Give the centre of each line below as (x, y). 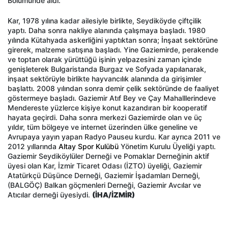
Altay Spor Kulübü (89, 147)
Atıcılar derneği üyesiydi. (50, 195)
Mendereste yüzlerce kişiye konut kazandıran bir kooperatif (107, 108)
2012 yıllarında (33, 147)
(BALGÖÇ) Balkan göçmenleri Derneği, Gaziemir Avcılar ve (104, 185)
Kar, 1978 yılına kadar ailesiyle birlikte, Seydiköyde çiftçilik (105, 21)
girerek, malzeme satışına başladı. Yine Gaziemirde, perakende (113, 50)
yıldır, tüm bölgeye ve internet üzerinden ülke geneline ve (103, 127)
